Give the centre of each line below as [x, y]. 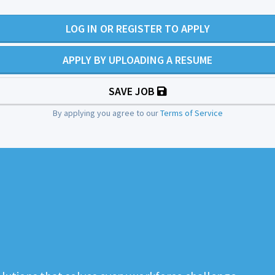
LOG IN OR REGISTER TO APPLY [137, 29]
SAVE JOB [133, 91]
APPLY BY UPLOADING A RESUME [137, 60]
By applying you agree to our [106, 113]
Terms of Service [191, 113]
